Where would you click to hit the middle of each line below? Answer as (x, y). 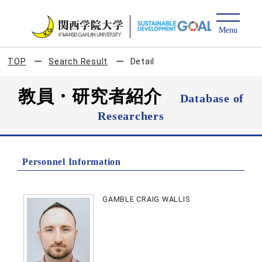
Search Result (78, 61)
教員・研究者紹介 (99, 96)
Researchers (131, 116)
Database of (212, 98)
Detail (142, 61)
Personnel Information (72, 162)
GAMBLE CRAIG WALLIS (146, 199)
